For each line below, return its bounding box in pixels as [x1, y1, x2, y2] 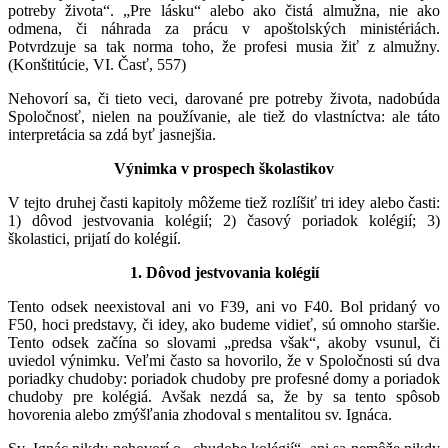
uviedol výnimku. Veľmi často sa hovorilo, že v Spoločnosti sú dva [8, 351, 440, 369]
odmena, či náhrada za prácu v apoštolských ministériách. [8, 19, 440, 37]
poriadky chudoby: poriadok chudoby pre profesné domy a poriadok [8, 369, 440, 387]
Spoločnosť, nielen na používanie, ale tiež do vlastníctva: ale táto [8, 107, 440, 125]
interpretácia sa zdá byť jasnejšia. [8, 125, 216, 143]
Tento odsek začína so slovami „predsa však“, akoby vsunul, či [8, 333, 440, 351]
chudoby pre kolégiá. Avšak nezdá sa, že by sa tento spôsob [8, 387, 440, 405]
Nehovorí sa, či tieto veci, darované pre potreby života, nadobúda [8, 89, 440, 107]
